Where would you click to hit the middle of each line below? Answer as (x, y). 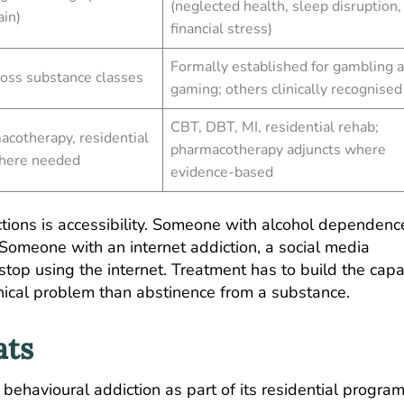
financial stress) (221, 28)
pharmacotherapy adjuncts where (278, 149)
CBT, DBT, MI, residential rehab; (275, 127)
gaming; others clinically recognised (286, 89)
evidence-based (222, 172)
